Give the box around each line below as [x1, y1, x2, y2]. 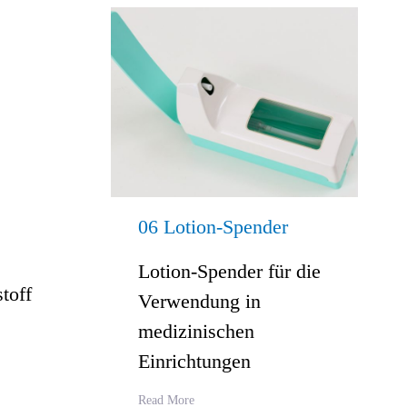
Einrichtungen [138, 350, 251, 373]
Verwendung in [138, 290, 261, 313]
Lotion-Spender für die [138, 260, 321, 283]
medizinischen [138, 320, 254, 343]
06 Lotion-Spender [138, 215, 288, 239]
